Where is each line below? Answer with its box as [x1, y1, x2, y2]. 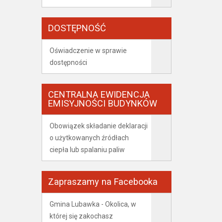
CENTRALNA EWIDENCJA [48, 89, 150, 100]
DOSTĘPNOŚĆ [48, 23, 106, 33]
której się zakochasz [49, 212, 113, 220]
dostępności [49, 58, 87, 66]
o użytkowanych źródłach [49, 134, 129, 142]
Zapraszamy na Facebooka [48, 176, 158, 187]
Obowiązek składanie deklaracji [49, 122, 148, 130]
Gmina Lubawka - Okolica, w [49, 200, 136, 208]
